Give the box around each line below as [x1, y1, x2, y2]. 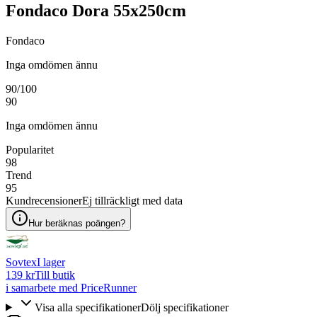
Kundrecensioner [6, 194, 82, 207]
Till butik [35, 268, 75, 281]
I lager [37, 255, 65, 268]
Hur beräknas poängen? [28, 217, 125, 229]
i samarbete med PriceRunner [6, 281, 137, 294]
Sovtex [6, 255, 37, 268]
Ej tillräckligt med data [82, 194, 183, 207]
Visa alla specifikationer [34, 301, 141, 313]
